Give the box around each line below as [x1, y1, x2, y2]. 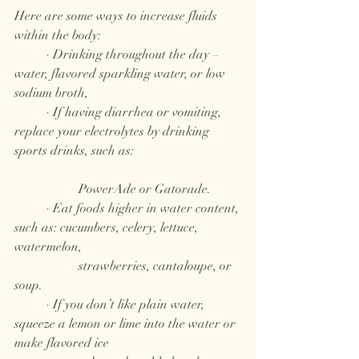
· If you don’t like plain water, [14, 296, 46, 313]
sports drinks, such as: [14, 143, 137, 159]
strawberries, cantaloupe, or [14, 258, 79, 275]
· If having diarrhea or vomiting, [14, 104, 46, 121]
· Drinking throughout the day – [14, 46, 46, 63]
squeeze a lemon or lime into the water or [14, 316, 239, 333]
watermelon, [14, 239, 85, 256]
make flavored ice [14, 335, 112, 352]
